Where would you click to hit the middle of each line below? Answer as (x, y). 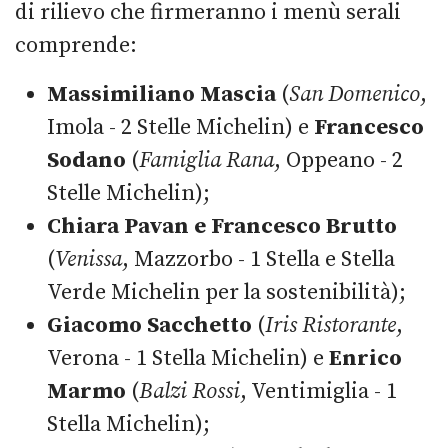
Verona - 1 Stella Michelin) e (188, 358)
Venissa (88, 259)
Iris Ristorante (330, 325)
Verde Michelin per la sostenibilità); (226, 292)
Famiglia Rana (206, 160)
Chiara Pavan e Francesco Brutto (222, 226)
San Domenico (354, 94)
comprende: (76, 45)
